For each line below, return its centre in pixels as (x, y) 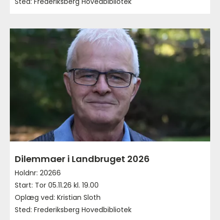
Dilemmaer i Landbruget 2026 (82, 159)
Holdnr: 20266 (38, 173)
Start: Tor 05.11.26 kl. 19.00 (57, 185)
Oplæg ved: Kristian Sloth (58, 197)
